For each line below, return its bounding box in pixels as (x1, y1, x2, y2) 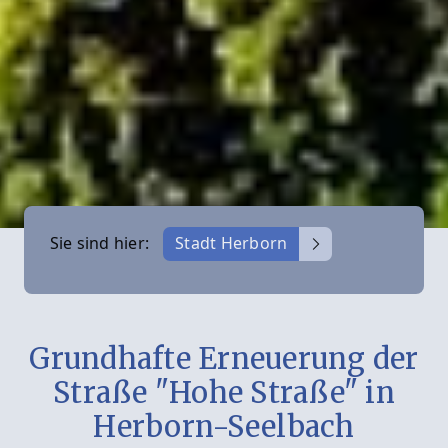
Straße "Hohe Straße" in (53, 374, 395, 411)
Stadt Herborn (175, 232, 288, 255)
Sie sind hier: (49, 232, 154, 255)
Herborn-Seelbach (93, 408, 355, 445)
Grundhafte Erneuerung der (29, 340, 419, 377)
